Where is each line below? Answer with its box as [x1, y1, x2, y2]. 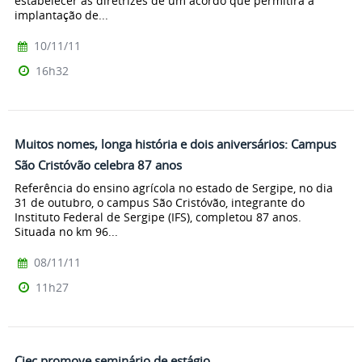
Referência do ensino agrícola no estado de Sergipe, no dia [15, 179, 333, 196]
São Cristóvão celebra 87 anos [15, 157, 182, 174]
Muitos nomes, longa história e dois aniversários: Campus [15, 136, 336, 153]
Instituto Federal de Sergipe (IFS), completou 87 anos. [15, 208, 301, 225]
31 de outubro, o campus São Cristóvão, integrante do [15, 194, 305, 210]
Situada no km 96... [15, 223, 118, 239]
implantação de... [15, 7, 108, 23]
